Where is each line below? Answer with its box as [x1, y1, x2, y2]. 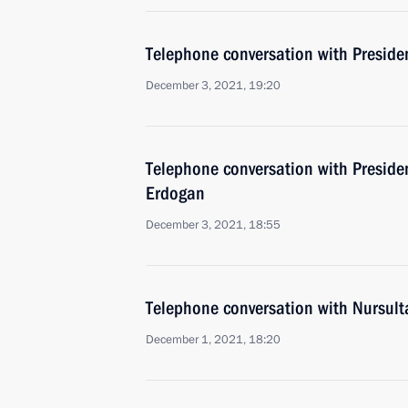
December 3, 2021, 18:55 [146, 217, 280, 233]
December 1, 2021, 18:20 [146, 331, 280, 348]
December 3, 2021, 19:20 [146, 77, 280, 94]
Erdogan [146, 182, 205, 204]
